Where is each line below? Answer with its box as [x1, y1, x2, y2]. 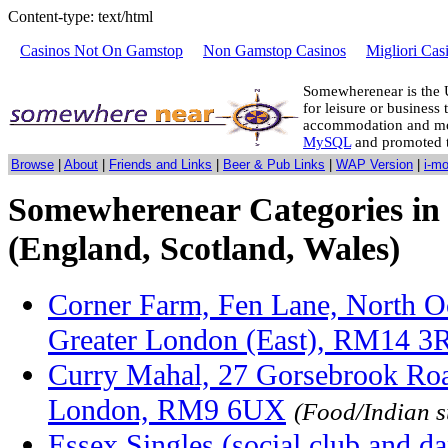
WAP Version [336, 157, 413, 172]
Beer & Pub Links [223, 157, 325, 172]
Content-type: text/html [8, 8, 153, 25]
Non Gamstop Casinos [203, 42, 346, 59]
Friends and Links [109, 157, 212, 172]
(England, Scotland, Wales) [8, 229, 400, 267]
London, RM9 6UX [48, 392, 286, 427]
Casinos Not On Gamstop [20, 42, 183, 59]
